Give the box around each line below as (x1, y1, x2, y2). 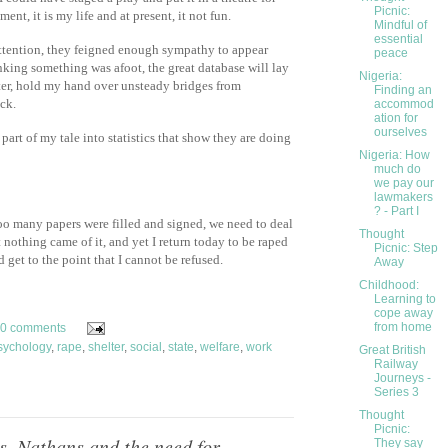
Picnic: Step (373, 241, 438, 256)
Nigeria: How (358, 148, 430, 163)
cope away (373, 306, 433, 321)
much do (373, 162, 421, 177)
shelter (88, 340, 124, 355)
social (130, 340, 162, 355)
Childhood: (358, 278, 419, 293)
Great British (358, 343, 426, 358)
